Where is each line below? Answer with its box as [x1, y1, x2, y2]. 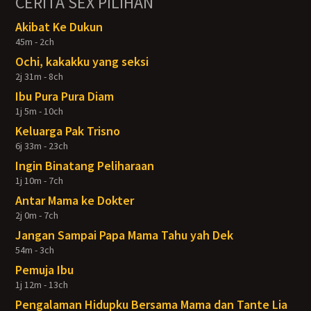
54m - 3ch [15, 244, 55, 256]
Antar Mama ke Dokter [15, 192, 135, 208]
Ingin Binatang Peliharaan [15, 158, 155, 174]
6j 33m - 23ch [15, 140, 69, 152]
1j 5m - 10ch [15, 105, 64, 117]
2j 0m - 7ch [15, 209, 59, 221]
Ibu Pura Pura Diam [15, 88, 115, 104]
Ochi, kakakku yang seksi [15, 53, 149, 69]
